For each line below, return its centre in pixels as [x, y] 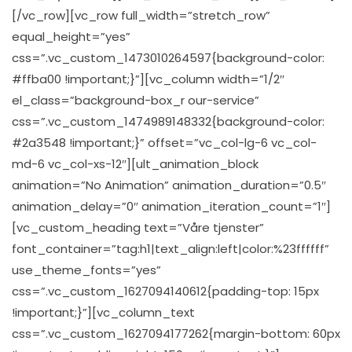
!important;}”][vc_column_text [103, 312]
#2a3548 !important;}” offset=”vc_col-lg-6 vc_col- [164, 143]
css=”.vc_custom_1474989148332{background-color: [168, 121]
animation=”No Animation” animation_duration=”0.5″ [169, 185]
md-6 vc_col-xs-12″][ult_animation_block [135, 164]
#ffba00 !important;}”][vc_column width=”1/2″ [148, 79]
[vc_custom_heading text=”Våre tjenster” [138, 227]
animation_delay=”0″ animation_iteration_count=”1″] [171, 206]
